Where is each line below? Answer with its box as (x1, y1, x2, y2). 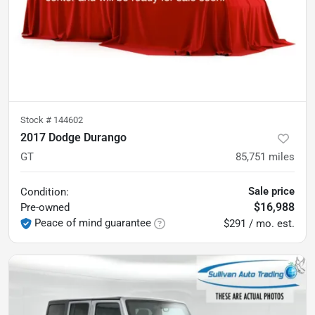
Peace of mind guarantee (34, 217, 151, 229)
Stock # (20, 115, 53, 125)
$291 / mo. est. (224, 217, 295, 230)
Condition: (20, 186, 69, 198)
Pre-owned (20, 201, 70, 214)
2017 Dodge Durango (20, 131, 127, 144)
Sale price (248, 185, 295, 198)
